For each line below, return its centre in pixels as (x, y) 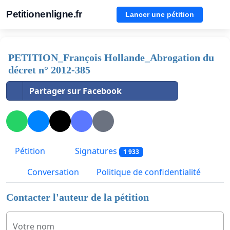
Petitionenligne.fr (44, 14)
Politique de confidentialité (149, 172)
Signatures (96, 151)
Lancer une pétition (160, 14)
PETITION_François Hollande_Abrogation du (111, 57)
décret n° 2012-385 (49, 70)
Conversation (52, 172)
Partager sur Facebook (75, 91)
